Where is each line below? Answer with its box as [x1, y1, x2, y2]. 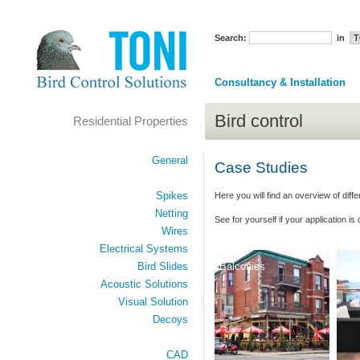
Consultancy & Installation [214, 76, 346, 88]
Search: [214, 33, 247, 43]
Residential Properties [72, 114, 188, 128]
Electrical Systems [99, 243, 188, 255]
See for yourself [214, 214, 276, 224]
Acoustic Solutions [100, 278, 188, 290]
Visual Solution [117, 296, 188, 308]
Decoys [152, 313, 188, 325]
